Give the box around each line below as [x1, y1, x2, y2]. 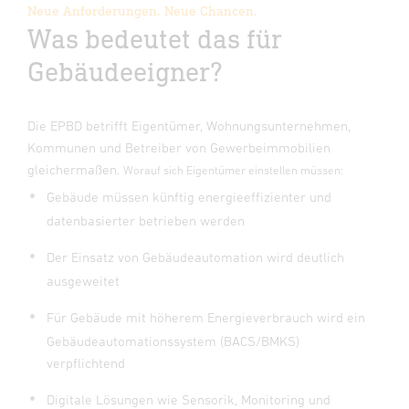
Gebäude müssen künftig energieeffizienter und [47, 188, 331, 204]
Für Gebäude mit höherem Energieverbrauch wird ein [47, 309, 365, 325]
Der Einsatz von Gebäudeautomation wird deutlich [47, 248, 344, 265]
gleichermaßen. [27, 161, 123, 177]
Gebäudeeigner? [27, 54, 223, 87]
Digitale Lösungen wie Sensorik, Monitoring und [47, 391, 330, 407]
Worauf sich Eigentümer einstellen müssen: [123, 163, 343, 177]
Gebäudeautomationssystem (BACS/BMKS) [47, 332, 299, 349]
